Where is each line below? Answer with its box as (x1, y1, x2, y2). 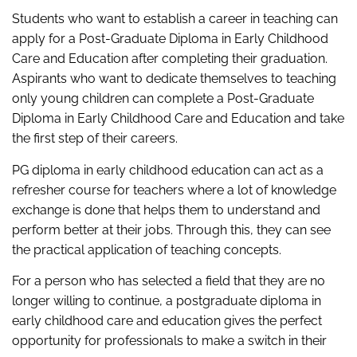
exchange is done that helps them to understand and (12, 202, 320, 218)
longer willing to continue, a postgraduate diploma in (12, 293, 321, 309)
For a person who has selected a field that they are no (12, 273, 325, 289)
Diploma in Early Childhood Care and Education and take (12, 111, 344, 127)
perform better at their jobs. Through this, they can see (12, 222, 331, 237)
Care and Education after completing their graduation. (12, 51, 328, 67)
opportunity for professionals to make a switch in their (12, 333, 327, 349)
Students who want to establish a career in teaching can (12, 11, 338, 27)
